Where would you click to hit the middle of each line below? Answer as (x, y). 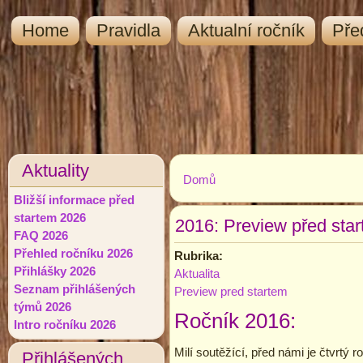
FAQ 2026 (41, 235)
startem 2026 (50, 218)
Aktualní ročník (246, 30)
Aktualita (197, 273)
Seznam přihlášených (75, 289)
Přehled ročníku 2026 (73, 253)
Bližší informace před (74, 200)
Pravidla (128, 30)
